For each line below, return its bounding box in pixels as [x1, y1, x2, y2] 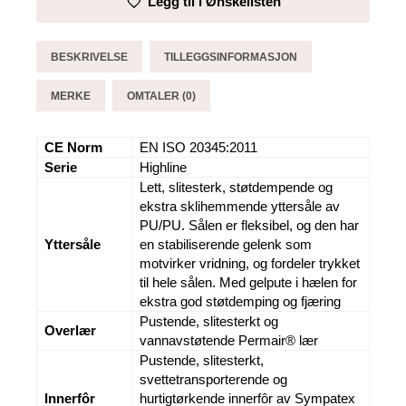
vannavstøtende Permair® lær [140, 333, 318, 348]
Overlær [44, 323, 96, 338]
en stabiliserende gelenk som [140, 237, 312, 252]
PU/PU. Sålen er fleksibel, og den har [140, 217, 359, 233]
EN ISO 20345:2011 [140, 140, 257, 155]
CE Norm [44, 140, 102, 155]
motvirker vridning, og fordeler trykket [140, 256, 360, 271]
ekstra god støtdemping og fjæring [140, 294, 341, 309]
